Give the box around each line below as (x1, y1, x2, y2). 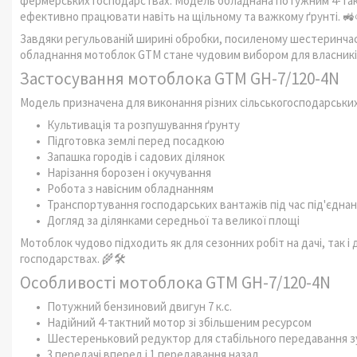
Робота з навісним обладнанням (47, 180, 214, 196)
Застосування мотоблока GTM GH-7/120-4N (20, 68, 339, 90)
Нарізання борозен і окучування (47, 164, 211, 180)
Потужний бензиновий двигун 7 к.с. (47, 298, 232, 314)
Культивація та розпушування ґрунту (47, 116, 240, 132)
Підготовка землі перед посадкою (47, 132, 225, 148)
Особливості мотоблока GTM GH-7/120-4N (20, 272, 331, 294)
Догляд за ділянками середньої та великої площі (47, 212, 300, 228)
